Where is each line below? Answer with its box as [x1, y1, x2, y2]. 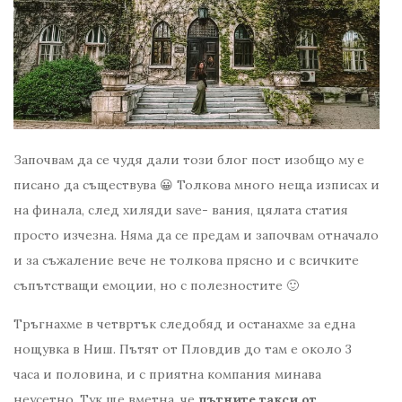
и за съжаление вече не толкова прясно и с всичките [13, 251, 359, 268]
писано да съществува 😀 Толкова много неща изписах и [13, 176, 380, 193]
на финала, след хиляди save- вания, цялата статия [13, 201, 348, 218]
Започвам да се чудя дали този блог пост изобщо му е [13, 151, 364, 168]
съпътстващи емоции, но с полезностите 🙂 [13, 276, 299, 293]
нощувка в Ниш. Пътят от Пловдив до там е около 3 [13, 340, 352, 357]
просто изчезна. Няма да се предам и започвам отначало [13, 226, 379, 243]
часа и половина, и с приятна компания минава [13, 365, 321, 382]
